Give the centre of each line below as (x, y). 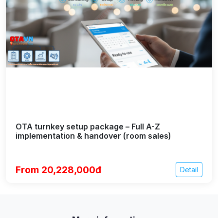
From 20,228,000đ (58, 170)
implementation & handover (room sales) (93, 136)
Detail (189, 170)
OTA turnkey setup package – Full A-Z (88, 127)
